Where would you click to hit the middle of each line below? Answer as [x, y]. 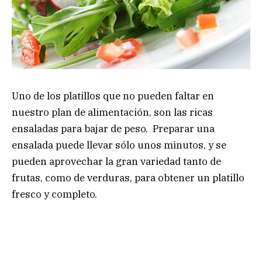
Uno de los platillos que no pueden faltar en [113, 96]
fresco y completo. [54, 194]
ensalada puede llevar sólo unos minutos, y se [119, 145]
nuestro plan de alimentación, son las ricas [112, 112]
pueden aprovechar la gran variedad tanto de [116, 161]
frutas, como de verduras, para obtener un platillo [128, 177]
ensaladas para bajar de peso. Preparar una [113, 128]
